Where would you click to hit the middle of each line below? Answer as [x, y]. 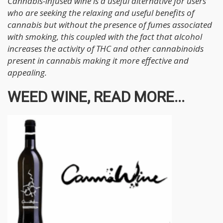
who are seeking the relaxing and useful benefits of [101, 12]
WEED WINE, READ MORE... [96, 97]
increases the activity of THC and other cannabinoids [106, 48]
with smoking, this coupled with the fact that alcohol [105, 36]
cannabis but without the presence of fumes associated [110, 24]
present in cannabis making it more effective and [98, 60]
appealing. [27, 72]
